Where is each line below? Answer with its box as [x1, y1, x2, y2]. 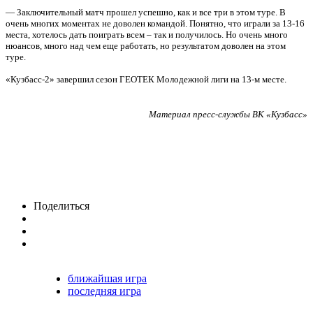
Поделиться [34, 200, 89, 212]
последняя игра [68, 285, 141, 297]
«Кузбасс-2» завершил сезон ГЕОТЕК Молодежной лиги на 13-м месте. [6, 74, 289, 85]
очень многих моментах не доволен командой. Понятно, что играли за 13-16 [6, 18, 305, 29]
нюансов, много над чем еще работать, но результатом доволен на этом [6, 41, 286, 51]
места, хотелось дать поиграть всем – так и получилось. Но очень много [6, 29, 288, 40]
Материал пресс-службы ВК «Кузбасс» [149, 109, 307, 119]
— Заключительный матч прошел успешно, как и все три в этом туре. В [6, 7, 286, 17]
